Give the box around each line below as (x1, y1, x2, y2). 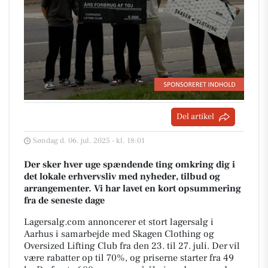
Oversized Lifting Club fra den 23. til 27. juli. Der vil (24, 240, 240, 252)
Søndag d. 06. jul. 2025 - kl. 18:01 (33, 136, 145, 145)
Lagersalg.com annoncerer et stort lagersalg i (24, 216, 214, 228)
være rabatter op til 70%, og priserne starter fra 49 (24, 252, 234, 264)
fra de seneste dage (24, 194, 105, 206)
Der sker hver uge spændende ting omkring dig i (24, 159, 235, 170)
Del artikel (176, 111, 214, 122)
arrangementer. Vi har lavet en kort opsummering (24, 182, 241, 194)
